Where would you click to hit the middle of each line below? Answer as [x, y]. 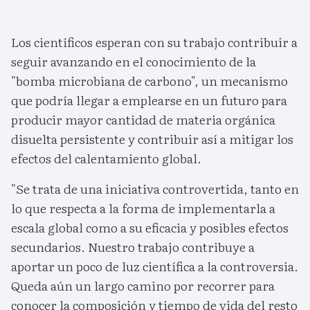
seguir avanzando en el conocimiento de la [134, 62]
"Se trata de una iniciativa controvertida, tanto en [155, 189]
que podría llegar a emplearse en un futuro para [149, 100]
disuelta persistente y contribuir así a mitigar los [152, 139]
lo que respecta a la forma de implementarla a [143, 208]
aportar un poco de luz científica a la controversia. [155, 266]
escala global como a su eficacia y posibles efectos [150, 228]
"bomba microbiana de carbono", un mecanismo [149, 81]
